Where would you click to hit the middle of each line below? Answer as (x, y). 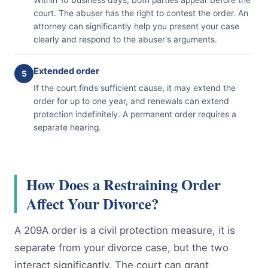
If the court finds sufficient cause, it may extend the (135, 88)
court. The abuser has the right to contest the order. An (141, 13)
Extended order (66, 71)
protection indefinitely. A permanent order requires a (135, 114)
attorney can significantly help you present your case (136, 26)
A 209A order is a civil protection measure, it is (125, 231)
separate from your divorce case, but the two (121, 248)
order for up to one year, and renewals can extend (131, 101)
